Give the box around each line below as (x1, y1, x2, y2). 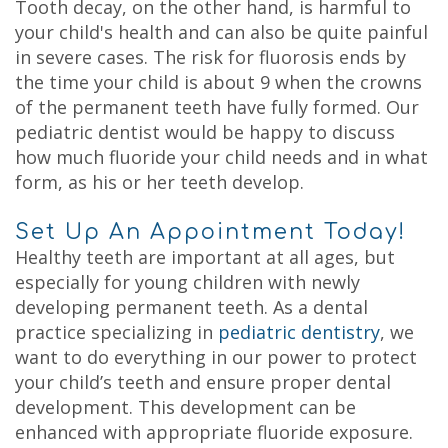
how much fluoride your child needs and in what (15, 145, 428, 169)
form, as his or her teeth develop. (15, 170, 304, 194)
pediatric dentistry (218, 320, 380, 344)
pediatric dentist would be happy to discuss (15, 120, 395, 144)
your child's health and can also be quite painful (15, 20, 428, 44)
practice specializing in (15, 320, 218, 344)
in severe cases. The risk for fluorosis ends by (15, 45, 406, 69)
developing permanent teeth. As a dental (15, 295, 368, 319)
